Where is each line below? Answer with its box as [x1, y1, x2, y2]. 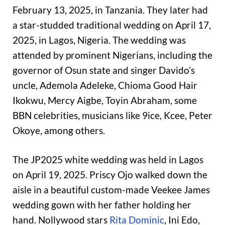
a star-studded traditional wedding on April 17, [13, 19, 211, 31]
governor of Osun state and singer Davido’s [13, 64, 195, 76]
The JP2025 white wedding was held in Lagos [13, 154, 203, 166]
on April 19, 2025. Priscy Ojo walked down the [13, 169, 207, 181]
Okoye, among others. [13, 124, 105, 136]
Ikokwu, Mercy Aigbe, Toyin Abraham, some [13, 94, 197, 106]
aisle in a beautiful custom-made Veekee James [13, 184, 210, 196]
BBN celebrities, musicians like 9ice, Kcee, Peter [13, 109, 212, 121]
